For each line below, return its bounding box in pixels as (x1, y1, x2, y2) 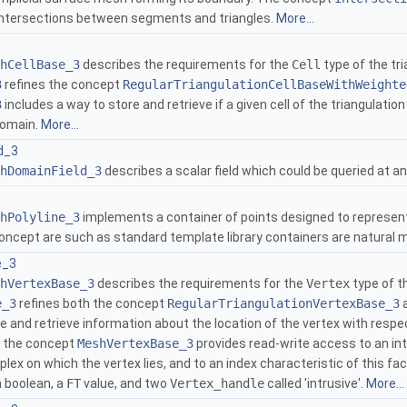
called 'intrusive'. (264, 376, 366, 392)
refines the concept (2, 77, 123, 93)
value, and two (81, 376, 170, 392)
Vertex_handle (170, 376, 264, 392)
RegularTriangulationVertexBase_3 (167, 296, 400, 312)
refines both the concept (16, 296, 167, 312)
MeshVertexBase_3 (77, 336, 194, 352)
